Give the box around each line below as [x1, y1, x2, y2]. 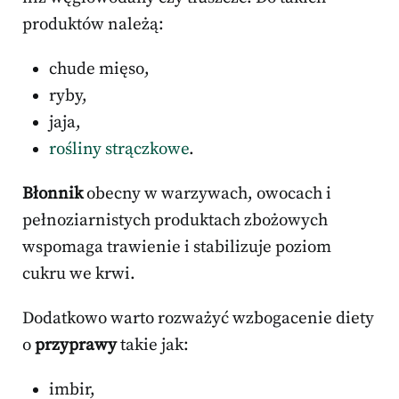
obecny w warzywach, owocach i [83, 183, 331, 204]
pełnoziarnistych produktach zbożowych [22, 209, 328, 231]
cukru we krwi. [22, 263, 135, 284]
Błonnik [22, 183, 83, 204]
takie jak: [117, 334, 189, 355]
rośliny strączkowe [49, 138, 189, 159]
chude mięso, [49, 58, 150, 79]
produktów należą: [22, 13, 164, 35]
